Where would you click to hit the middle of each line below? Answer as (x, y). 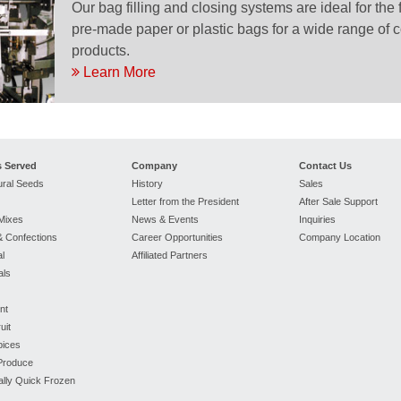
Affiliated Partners (170, 255)
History (148, 183)
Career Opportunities (178, 237)
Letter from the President (186, 201)
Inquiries (318, 219)
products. (101, 51)
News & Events (166, 219)
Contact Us (326, 165)
